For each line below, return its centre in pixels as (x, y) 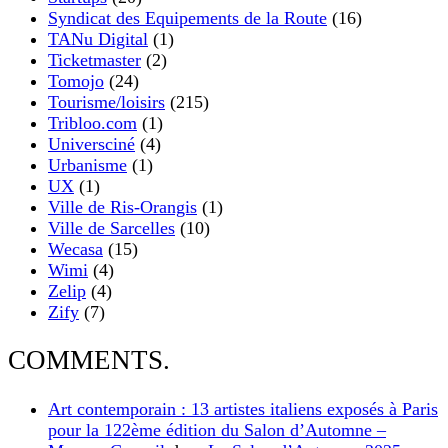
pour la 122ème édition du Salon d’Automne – (217, 429)
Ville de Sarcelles (111, 227)
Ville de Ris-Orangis (122, 206)
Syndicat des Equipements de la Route (187, 17)
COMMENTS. (89, 360)
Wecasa (75, 248)
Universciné (91, 143)
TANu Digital (98, 38)
